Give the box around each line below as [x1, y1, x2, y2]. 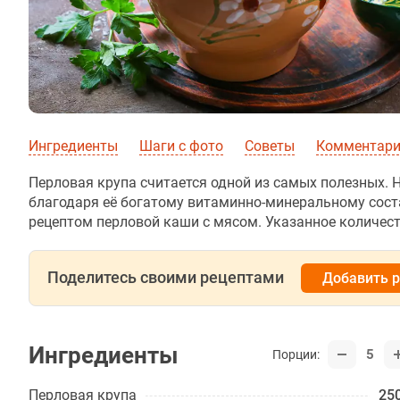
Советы [245, 137, 295, 154]
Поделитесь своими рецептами [47, 268, 284, 287]
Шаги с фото [139, 137, 223, 154]
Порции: [272, 347, 320, 362]
